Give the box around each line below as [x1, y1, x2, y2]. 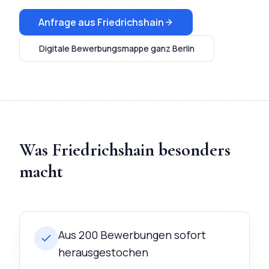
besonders [154, 139, 231, 161]
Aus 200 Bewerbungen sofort [58, 228, 206, 242]
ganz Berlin [149, 43, 195, 54]
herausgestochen [58, 245, 148, 259]
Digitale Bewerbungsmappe [39, 43, 149, 54]
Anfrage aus [38, 16, 97, 29]
